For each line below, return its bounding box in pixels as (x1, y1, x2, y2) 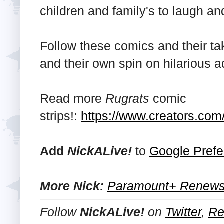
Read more (40, 91, 105, 105)
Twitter (165, 205, 201, 219)
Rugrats (105, 91, 149, 105)
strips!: (40, 108, 81, 123)
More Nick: (40, 178, 104, 193)
